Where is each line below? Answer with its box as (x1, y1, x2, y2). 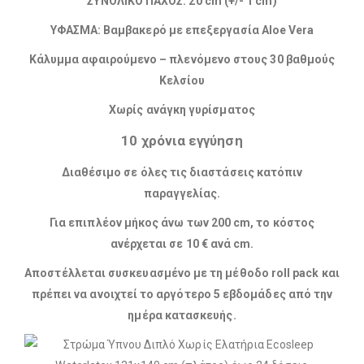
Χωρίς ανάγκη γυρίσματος (109, 103, 255, 117)
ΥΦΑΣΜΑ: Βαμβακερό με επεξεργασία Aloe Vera (50, 24, 314, 37)
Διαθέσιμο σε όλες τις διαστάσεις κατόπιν (61, 166, 303, 180)
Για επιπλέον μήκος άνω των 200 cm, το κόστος (49, 216, 315, 230)
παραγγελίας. (143, 187, 221, 201)
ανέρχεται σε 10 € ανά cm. (110, 237, 254, 251)
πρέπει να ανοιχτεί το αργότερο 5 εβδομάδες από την (31, 288, 333, 301)
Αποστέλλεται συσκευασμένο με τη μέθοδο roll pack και (24, 266, 340, 280)
